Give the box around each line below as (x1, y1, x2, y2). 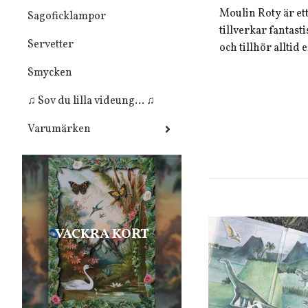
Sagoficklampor (27, 8, 106, 24)
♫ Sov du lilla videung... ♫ (27, 93, 155, 109)
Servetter (27, 36, 74, 52)
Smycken (27, 65, 72, 80)
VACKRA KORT (54, 224, 149, 244)
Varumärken (27, 121, 91, 137)
